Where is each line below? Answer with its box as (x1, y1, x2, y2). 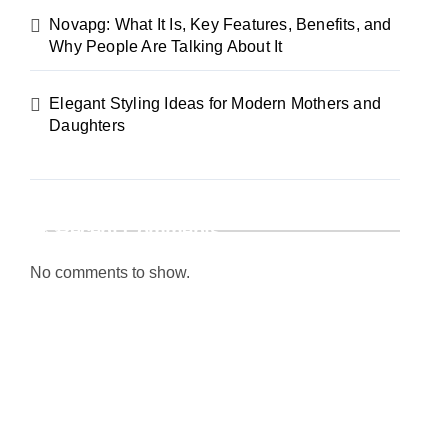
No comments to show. (30, 264, 190, 281)
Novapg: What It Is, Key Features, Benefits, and (49, 16, 392, 33)
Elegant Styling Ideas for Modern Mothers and (49, 95, 382, 112)
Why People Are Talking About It (49, 38, 283, 55)
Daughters (49, 117, 126, 134)
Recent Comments (56, 220, 221, 242)
